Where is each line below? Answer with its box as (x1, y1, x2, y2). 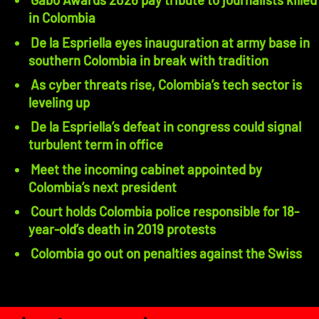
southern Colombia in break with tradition (28, 51, 268, 68)
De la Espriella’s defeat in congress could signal (31, 118, 301, 135)
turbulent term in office (28, 136, 163, 153)
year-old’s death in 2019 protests (28, 221, 216, 238)
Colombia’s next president (28, 178, 177, 195)
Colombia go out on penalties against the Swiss (31, 245, 302, 262)
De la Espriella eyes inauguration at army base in (31, 33, 310, 51)
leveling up (28, 94, 90, 111)
